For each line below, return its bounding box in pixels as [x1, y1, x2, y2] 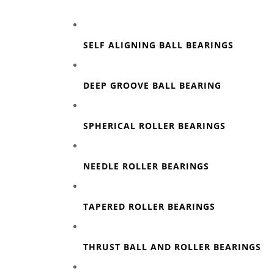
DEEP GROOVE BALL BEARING [83, 79, 221, 91]
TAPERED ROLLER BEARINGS [83, 200, 215, 212]
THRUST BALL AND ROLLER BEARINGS [83, 240, 261, 253]
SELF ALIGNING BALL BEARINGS [83, 39, 234, 51]
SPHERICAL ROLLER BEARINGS [83, 119, 226, 131]
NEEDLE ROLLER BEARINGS [83, 160, 209, 172]
